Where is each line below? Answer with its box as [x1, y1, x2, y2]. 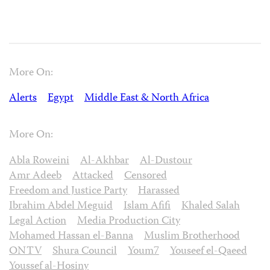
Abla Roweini [9, 152, 69, 171]
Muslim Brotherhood [143, 228, 240, 246]
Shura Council [52, 243, 117, 261]
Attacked [72, 168, 113, 186]
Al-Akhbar [80, 152, 129, 171]
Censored [124, 168, 167, 186]
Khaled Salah [181, 198, 240, 216]
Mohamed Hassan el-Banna [9, 228, 133, 246]
